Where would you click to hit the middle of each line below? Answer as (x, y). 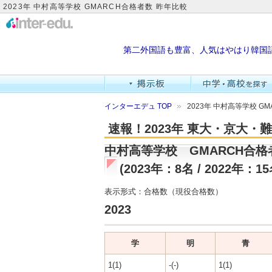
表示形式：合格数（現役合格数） (164, 192)
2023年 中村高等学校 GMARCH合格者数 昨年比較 (96, 7)
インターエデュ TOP (138, 107)
